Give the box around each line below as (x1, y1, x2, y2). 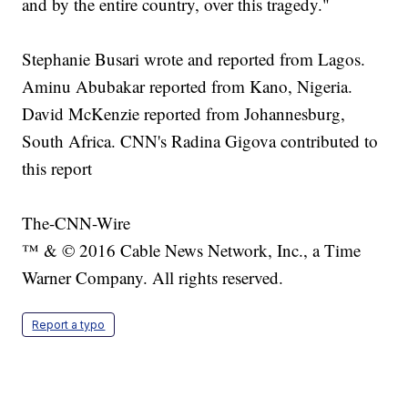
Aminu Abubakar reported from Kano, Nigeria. (22, 75, 353, 98)
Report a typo (32, 318, 106, 332)
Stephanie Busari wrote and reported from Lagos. (22, 47, 366, 71)
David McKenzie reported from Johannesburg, (22, 102, 346, 126)
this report (22, 157, 93, 180)
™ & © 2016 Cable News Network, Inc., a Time (22, 239, 362, 262)
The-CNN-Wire (22, 211, 131, 235)
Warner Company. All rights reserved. (22, 266, 284, 290)
